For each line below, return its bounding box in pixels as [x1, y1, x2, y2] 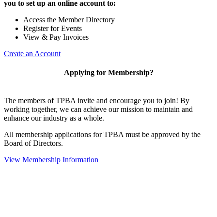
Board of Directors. [4, 139, 65, 147]
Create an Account [4, 49, 61, 58]
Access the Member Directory [23, 15, 115, 24]
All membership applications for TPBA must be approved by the [4, 130, 201, 139]
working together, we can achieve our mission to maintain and [4, 105, 193, 113]
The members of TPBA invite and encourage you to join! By [4, 96, 189, 105]
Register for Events [23, 24, 82, 32]
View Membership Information [4, 155, 98, 164]
